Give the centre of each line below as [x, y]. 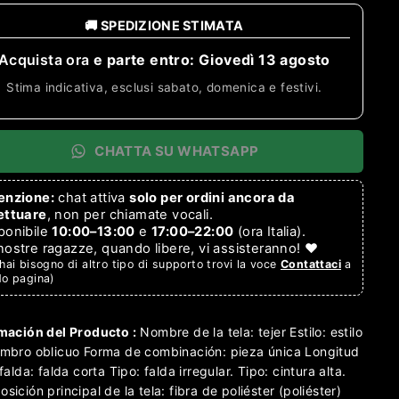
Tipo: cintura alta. [290, 370]
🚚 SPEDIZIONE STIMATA [164, 25]
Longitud [330, 351]
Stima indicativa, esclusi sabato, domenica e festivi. [164, 87]
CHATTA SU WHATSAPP [177, 151]
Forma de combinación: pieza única [191, 351]
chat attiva [92, 197]
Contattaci [311, 264]
